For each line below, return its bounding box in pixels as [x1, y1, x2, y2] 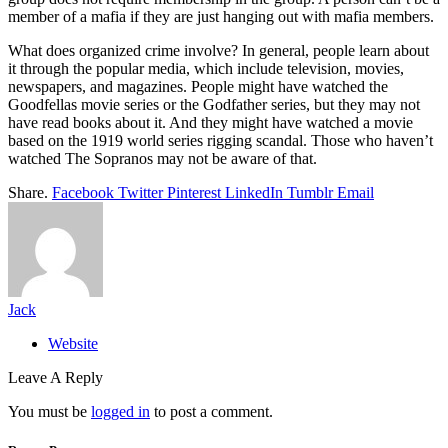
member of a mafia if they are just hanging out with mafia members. [8, 7, 434, 25]
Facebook [52, 183, 114, 201]
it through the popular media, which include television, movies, [8, 59, 404, 77]
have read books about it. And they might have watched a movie [8, 113, 413, 131]
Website [48, 334, 98, 352]
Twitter [118, 183, 163, 201]
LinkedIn [225, 183, 283, 201]
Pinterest [167, 183, 221, 201]
